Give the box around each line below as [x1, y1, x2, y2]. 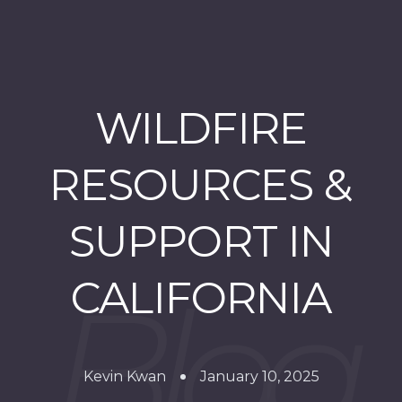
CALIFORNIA [71, 272, 331, 324]
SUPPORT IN [68, 215, 334, 267]
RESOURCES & [49, 159, 353, 211]
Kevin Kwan [83, 367, 166, 385]
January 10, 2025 [199, 367, 319, 385]
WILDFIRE [94, 102, 308, 154]
